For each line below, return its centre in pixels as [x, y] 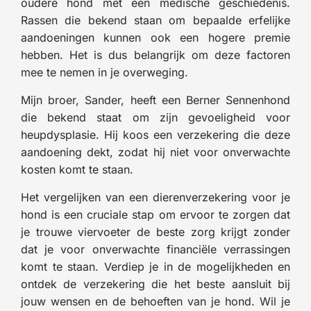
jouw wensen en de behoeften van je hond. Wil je [155, 301]
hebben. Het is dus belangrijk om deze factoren [155, 54]
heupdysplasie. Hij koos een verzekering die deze [155, 134]
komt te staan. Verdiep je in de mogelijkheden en [155, 266]
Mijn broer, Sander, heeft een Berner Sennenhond [155, 100]
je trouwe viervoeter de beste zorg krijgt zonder [155, 232]
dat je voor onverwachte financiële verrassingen [155, 249]
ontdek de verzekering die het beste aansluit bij [155, 284]
